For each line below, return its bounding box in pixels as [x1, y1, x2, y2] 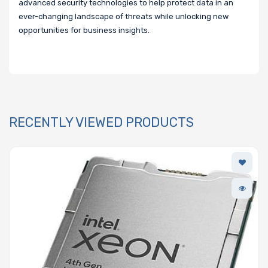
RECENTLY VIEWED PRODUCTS [9, 114, 194, 131]
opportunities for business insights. [19, 26, 150, 35]
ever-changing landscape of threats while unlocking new [19, 12, 229, 22]
